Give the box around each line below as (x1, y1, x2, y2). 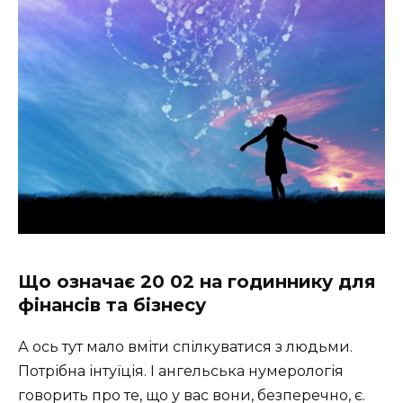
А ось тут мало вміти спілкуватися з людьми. (18, 338, 353, 356)
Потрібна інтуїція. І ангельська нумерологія (18, 363, 344, 381)
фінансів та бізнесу (18, 294, 206, 317)
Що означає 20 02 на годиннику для (18, 271, 376, 293)
